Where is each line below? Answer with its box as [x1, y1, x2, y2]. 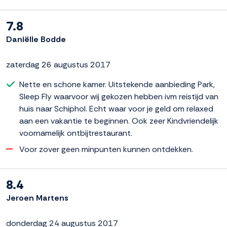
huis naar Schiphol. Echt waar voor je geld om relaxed [19, 103, 213, 114]
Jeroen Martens [6, 192, 68, 203]
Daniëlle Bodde [6, 33, 66, 45]
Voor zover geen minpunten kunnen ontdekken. [19, 143, 193, 155]
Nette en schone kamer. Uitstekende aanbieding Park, [19, 79, 215, 90]
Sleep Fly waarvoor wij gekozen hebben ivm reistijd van [19, 91, 218, 102]
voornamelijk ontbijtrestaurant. [19, 127, 132, 138]
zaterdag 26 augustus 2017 [6, 59, 110, 70]
